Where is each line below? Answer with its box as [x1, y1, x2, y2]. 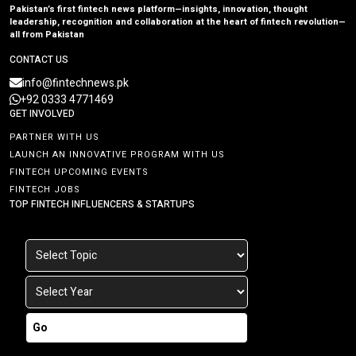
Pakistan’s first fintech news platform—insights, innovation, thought [10, 2, 308, 16]
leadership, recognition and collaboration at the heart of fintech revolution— [10, 14, 346, 29]
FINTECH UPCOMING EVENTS [10, 164, 149, 179]
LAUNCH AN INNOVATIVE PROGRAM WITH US [10, 147, 225, 161]
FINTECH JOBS [10, 182, 80, 196]
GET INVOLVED [10, 106, 75, 121]
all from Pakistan [10, 27, 84, 41]
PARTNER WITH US [10, 130, 99, 144]
